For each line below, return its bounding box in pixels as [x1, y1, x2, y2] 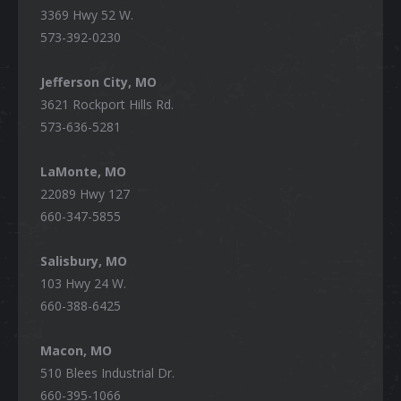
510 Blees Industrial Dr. [40, 364, 175, 381]
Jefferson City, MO [40, 73, 157, 90]
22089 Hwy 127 [40, 185, 130, 202]
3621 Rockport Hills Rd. [40, 96, 174, 113]
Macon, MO [40, 342, 112, 359]
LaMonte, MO [40, 163, 126, 180]
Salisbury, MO [40, 252, 127, 269]
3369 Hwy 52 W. [40, 6, 133, 23]
